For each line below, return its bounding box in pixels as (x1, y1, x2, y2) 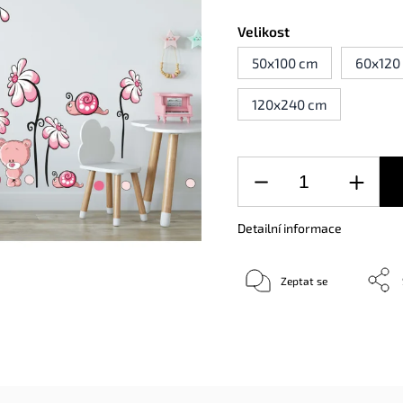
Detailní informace (237, 220, 343, 236)
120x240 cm (252, 96, 327, 112)
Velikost (237, 23, 291, 40)
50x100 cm (252, 55, 318, 71)
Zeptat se (281, 274, 328, 287)
